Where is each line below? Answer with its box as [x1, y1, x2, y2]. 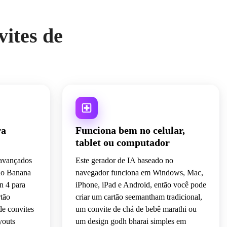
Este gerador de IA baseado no [75, 156, 173, 165]
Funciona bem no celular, [75, 125, 185, 136]
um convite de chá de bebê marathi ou [75, 205, 197, 214]
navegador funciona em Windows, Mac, [75, 168, 203, 177]
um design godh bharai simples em [75, 217, 186, 226]
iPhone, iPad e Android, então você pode [75, 180, 206, 190]
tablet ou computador [75, 137, 170, 148]
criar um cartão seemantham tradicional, [75, 193, 202, 202]
